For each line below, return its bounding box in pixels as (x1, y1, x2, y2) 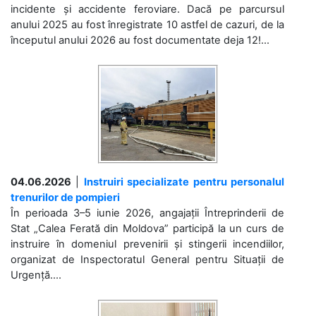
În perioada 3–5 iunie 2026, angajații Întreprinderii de (11, 206, 284, 219)
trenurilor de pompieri (11, 190, 120, 204)
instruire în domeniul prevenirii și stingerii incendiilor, (11, 237, 284, 250)
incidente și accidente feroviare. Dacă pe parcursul (11, 2, 284, 16)
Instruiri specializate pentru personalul (83, 175, 285, 188)
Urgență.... (11, 268, 61, 281)
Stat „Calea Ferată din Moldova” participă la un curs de (11, 221, 284, 235)
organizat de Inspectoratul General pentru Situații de (11, 253, 284, 266)
